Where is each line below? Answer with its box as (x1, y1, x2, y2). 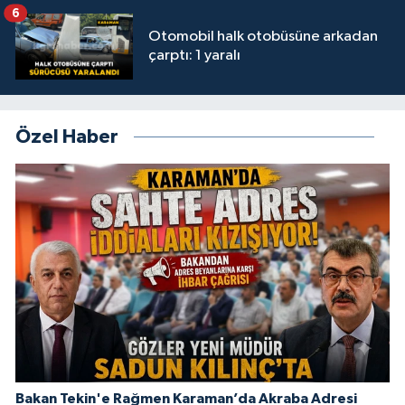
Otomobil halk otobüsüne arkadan (148, 29, 378, 45)
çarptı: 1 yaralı (148, 48, 240, 64)
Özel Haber (15, 127, 118, 146)
